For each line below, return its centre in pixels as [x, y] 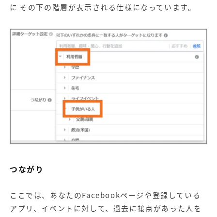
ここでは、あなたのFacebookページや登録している [105, 195]
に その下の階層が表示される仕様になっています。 [103, 7]
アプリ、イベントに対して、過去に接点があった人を [106, 209]
